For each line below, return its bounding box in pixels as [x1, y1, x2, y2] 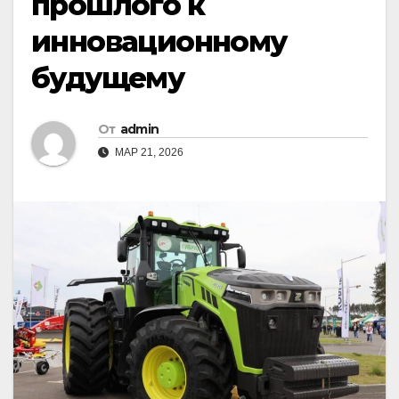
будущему [31, 61, 184, 96]
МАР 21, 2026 [112, 146, 183, 159]
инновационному [31, 24, 287, 60]
